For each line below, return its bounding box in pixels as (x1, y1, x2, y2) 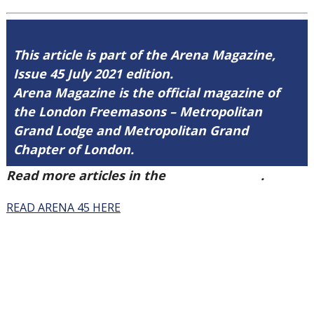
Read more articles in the (6, 167, 169, 184)
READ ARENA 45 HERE (6, 200, 121, 215)
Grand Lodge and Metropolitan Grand (13, 122, 248, 139)
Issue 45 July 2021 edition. (13, 65, 173, 82)
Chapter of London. (13, 141, 134, 158)
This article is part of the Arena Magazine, (13, 46, 275, 63)
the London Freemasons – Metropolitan (13, 103, 262, 120)
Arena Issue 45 (168, 167, 261, 184)
